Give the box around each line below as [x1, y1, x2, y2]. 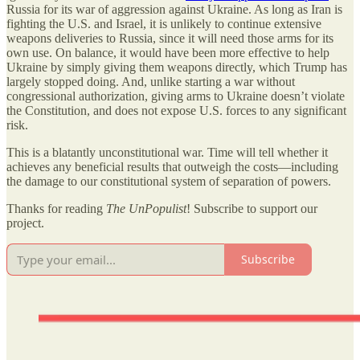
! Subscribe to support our [186, 201, 317, 215]
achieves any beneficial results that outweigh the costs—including [6, 159, 338, 174]
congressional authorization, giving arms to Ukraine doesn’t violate [6, 88, 345, 103]
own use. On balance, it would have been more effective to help [6, 45, 329, 59]
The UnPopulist [106, 201, 186, 215]
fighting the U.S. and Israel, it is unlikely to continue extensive [6, 16, 321, 31]
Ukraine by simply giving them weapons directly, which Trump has [6, 59, 347, 74]
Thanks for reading [6, 201, 106, 215]
